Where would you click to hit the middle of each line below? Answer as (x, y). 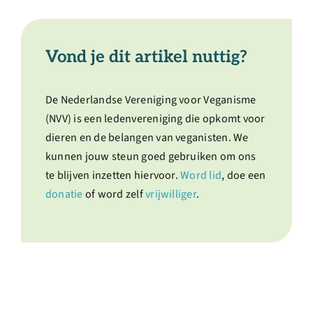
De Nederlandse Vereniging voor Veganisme (151, 100)
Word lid (201, 175)
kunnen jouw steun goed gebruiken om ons (151, 156)
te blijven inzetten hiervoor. (113, 175)
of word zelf (114, 194)
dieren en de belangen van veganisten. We (147, 137)
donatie (64, 194)
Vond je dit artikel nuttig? (146, 57)
